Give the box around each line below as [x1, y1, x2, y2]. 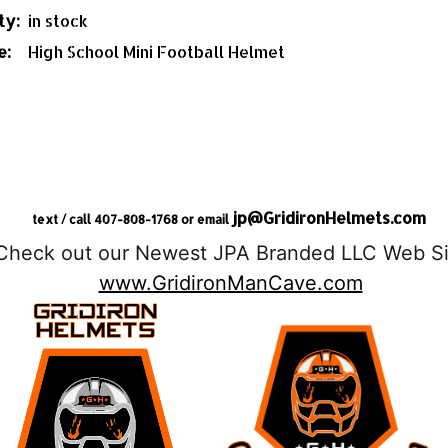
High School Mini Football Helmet [28, 41, 285, 62]
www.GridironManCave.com [98, 271, 363, 295]
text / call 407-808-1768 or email [32, 212, 232, 227]
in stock [28, 10, 88, 31]
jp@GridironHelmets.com [232, 207, 426, 228]
